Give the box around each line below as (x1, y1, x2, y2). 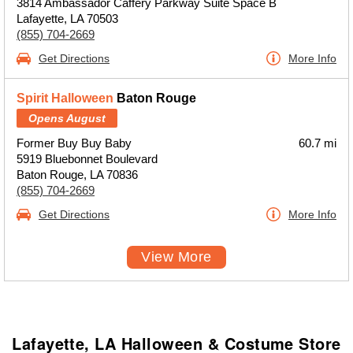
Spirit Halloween (17, 91, 113, 105)
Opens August (28, 112, 106, 124)
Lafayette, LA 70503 (17, 12, 118, 25)
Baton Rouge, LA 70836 (17, 168, 138, 181)
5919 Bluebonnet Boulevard (17, 152, 158, 165)
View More (141, 249, 212, 265)
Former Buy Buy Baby (17, 136, 132, 150)
